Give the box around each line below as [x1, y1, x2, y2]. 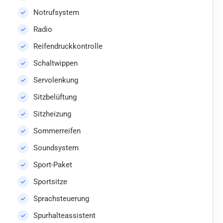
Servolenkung [33, 76, 78, 85]
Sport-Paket [33, 160, 72, 170]
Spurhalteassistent [33, 211, 96, 221]
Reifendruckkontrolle [33, 42, 103, 51]
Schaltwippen [33, 59, 78, 68]
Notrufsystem [33, 8, 79, 17]
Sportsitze [33, 177, 67, 187]
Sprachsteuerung [33, 194, 89, 204]
